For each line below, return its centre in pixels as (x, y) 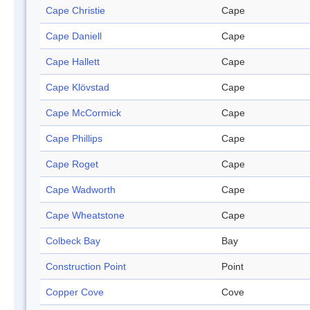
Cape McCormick (83, 113)
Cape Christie (75, 11)
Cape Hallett (73, 62)
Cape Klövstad (77, 88)
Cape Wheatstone (85, 216)
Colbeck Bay (73, 241)
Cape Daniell (74, 36)
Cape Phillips (74, 139)
